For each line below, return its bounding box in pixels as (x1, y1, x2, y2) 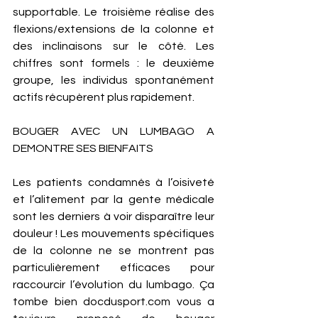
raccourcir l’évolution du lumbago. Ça (13, 279, 214, 290)
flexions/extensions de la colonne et (13, 23, 214, 35)
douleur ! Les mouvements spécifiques (13, 228, 214, 239)
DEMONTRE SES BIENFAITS (13, 143, 153, 154)
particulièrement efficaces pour (13, 262, 214, 273)
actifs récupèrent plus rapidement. (13, 92, 197, 103)
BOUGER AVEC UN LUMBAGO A (13, 126, 214, 137)
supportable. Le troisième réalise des (13, 6, 214, 18)
